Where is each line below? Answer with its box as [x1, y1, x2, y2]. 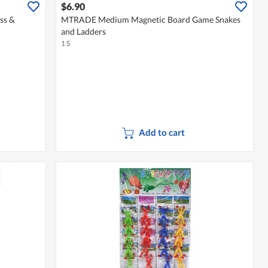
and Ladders [61, 26, 106, 37]
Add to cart [139, 127, 185, 138]
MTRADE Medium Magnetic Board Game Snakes [61, 14, 241, 25]
